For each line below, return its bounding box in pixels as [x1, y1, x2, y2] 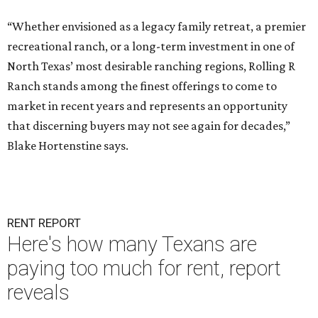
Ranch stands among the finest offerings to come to [7, 79, 277, 94]
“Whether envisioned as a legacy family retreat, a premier [7, 19, 306, 34]
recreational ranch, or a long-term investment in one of [7, 39, 295, 54]
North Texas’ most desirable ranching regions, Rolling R [7, 59, 295, 74]
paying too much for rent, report [7, 256, 281, 281]
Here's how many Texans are [7, 232, 257, 257]
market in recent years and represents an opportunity [7, 99, 287, 114]
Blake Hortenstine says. [7, 138, 128, 153]
